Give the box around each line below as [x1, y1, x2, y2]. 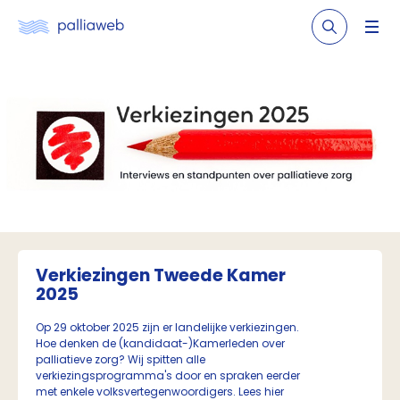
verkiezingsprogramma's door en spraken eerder [36, 368, 300, 383]
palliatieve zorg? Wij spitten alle [36, 352, 205, 367]
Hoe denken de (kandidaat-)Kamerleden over [36, 336, 285, 351]
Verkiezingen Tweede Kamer [36, 263, 286, 287]
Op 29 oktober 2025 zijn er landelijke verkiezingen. [36, 320, 299, 335]
